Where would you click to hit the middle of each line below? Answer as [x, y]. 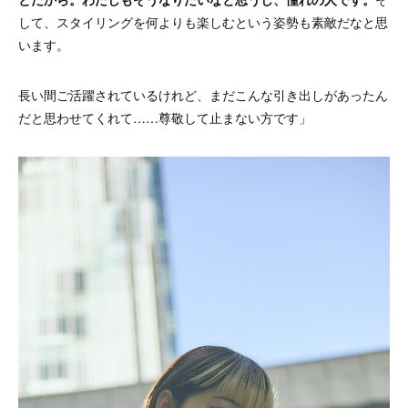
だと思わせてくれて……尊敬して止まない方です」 [165, 118]
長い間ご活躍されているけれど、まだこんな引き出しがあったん [203, 95]
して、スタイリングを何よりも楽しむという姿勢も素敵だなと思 [203, 22]
